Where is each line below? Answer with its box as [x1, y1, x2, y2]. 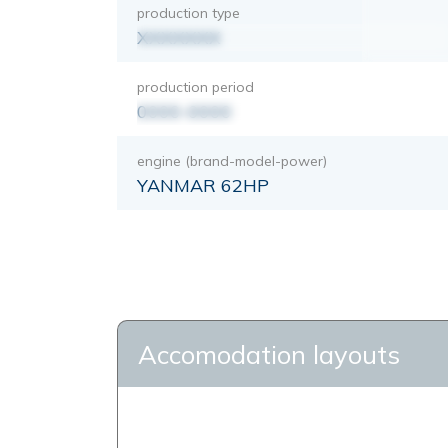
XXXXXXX [137, 25, 221, 49]
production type [137, 3, 240, 22]
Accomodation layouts [138, 338, 400, 370]
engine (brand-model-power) [137, 151, 327, 170]
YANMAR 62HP [137, 173, 269, 197]
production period [137, 77, 254, 96]
